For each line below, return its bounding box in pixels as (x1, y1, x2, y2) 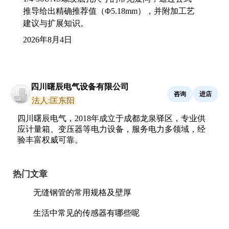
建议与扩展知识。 (23, 19, 88, 28)
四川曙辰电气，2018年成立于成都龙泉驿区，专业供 (17, 114, 205, 123)
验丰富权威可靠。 (17, 135, 83, 144)
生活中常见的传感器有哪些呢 (33, 209, 140, 217)
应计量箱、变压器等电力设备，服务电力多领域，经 (17, 125, 205, 133)
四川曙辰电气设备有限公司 (31, 82, 129, 91)
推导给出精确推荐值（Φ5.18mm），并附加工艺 (23, 7, 195, 15)
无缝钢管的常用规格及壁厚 (33, 188, 131, 197)
